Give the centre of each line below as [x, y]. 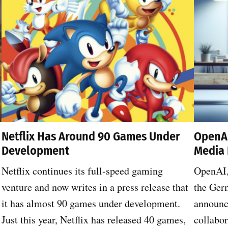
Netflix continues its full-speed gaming [82, 170]
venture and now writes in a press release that [95, 187]
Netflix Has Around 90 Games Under [91, 136]
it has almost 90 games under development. [91, 203]
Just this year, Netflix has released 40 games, [93, 219]
